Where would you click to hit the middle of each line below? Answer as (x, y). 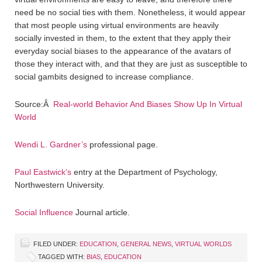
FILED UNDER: (56, 244)
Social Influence (44, 212)
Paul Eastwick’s (43, 172)
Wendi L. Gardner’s (51, 144)
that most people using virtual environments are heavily (117, 25)
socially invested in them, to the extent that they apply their (123, 38)
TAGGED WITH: (62, 256)
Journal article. (101, 212)
